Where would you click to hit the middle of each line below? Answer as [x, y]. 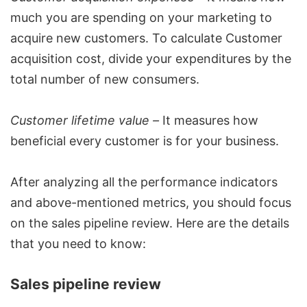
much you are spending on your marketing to [141, 18]
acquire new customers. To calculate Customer [146, 38]
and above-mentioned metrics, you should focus [151, 203]
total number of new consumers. [105, 79]
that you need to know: [78, 244]
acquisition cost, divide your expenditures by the [151, 59]
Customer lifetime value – [85, 121]
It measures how [209, 121]
